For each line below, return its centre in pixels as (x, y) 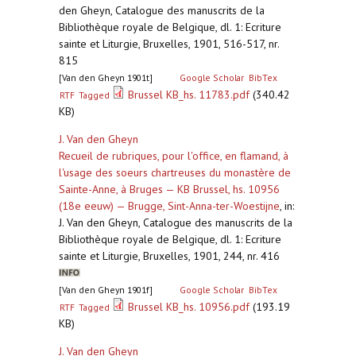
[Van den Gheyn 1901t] (106, 77)
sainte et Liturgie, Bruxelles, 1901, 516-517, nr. (169, 44)
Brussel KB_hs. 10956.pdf (189, 307)
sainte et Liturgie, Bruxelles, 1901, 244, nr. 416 (172, 256)
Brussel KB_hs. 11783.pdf (189, 95)
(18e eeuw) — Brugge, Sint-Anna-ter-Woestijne (169, 206)
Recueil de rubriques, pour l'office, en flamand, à (174, 156)
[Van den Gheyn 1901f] (106, 290)
